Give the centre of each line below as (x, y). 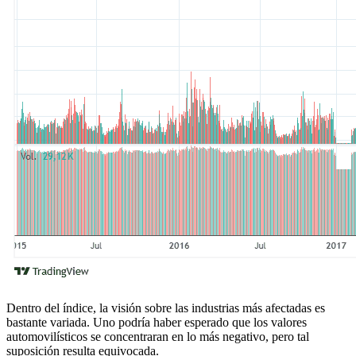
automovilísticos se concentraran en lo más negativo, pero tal (158, 336)
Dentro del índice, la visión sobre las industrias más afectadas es (166, 308)
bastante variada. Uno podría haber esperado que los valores (157, 322)
